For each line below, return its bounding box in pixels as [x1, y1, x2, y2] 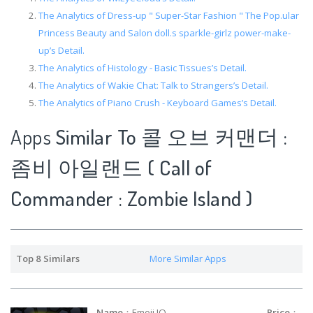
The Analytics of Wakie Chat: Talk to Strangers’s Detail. [38, 78, 268, 92]
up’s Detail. [38, 43, 85, 57]
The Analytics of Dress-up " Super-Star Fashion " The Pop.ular [38, 8, 299, 22]
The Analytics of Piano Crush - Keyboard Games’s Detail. [38, 96, 277, 109]
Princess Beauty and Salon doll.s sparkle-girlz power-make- [38, 26, 291, 39]
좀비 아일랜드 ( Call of [10, 154, 212, 180]
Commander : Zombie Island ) [10, 185, 253, 211]
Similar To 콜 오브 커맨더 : [55, 124, 287, 150]
